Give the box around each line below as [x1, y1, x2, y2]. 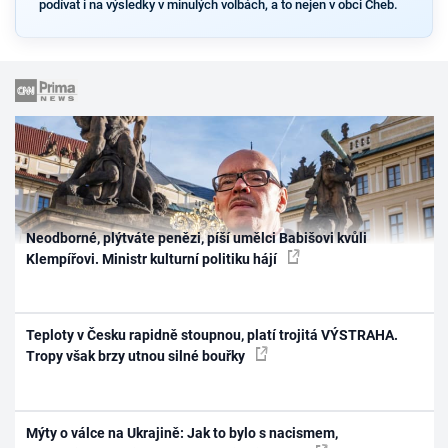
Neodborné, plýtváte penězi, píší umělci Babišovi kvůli [26, 229, 368, 246]
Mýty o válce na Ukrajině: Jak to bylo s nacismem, [26, 424, 339, 441]
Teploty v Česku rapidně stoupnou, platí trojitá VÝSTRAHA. [26, 327, 399, 344]
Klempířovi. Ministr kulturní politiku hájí [26, 250, 281, 267]
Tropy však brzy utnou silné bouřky [26, 348, 249, 365]
